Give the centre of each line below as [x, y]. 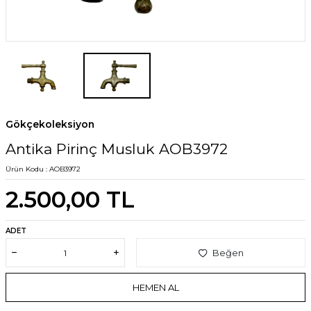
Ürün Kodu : [27, 169]
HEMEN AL [155, 287]
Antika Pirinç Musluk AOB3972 [117, 149]
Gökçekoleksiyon [50, 125]
